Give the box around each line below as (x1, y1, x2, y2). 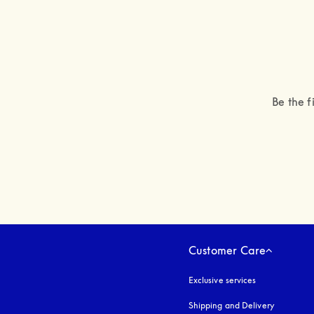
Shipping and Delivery (188, 299, 275, 310)
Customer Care (188, 243, 266, 257)
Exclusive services (188, 274, 257, 285)
